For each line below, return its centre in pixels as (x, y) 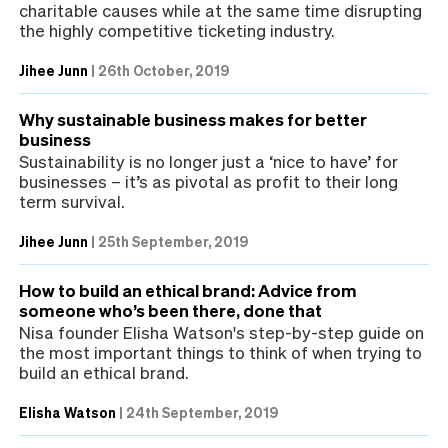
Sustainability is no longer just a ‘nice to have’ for (208, 160)
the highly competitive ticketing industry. (176, 29)
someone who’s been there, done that (170, 309)
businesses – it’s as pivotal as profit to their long (208, 180)
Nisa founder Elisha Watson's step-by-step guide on (221, 331)
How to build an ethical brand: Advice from (188, 289)
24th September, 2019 (202, 411)
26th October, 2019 (163, 69)
